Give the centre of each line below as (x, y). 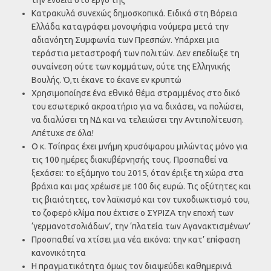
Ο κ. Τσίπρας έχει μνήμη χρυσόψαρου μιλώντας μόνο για (140, 146)
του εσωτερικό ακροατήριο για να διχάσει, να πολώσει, (138, 106)
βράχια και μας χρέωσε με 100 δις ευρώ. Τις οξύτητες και (141, 186)
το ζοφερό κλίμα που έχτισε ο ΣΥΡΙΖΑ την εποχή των (132, 213)
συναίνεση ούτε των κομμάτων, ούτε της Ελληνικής (131, 66)
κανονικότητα (59, 253)
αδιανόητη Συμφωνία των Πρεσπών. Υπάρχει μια (126, 40)
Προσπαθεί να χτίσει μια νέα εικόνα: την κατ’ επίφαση (136, 239)
